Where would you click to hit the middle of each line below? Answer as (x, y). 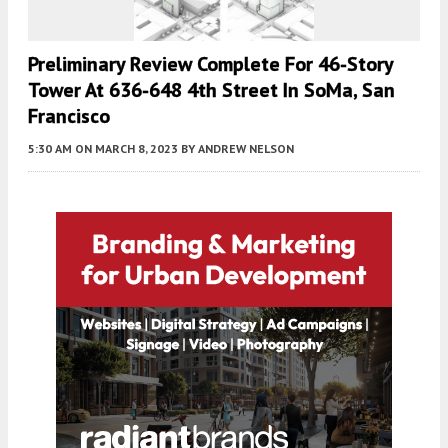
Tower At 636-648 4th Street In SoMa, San (211, 89)
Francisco (69, 115)
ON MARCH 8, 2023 (126, 148)
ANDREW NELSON (246, 148)
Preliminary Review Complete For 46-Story (210, 63)
